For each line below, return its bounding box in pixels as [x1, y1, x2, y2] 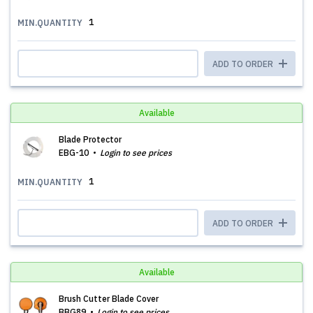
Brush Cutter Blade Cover [59, 293, 159, 304]
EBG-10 [59, 147, 91, 158]
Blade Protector [59, 134, 122, 145]
